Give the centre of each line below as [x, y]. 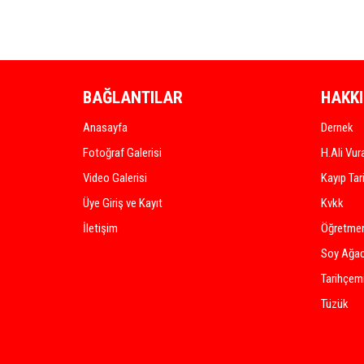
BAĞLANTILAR [133, 97]
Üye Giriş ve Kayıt [123, 203]
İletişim [100, 228]
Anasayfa [105, 128]
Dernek [337, 128]
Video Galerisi [115, 178]
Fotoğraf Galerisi [122, 153]
